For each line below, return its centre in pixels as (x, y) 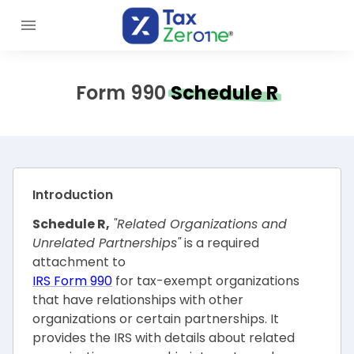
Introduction (73, 195)
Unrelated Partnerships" (107, 243)
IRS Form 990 (72, 281)
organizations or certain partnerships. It (156, 319)
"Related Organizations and (200, 224)
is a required (222, 243)
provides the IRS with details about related (164, 338)
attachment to (79, 262)
